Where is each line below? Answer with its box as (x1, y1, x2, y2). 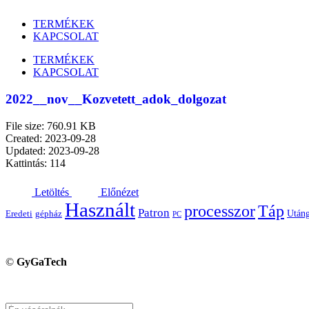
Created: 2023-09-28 (6, 132, 96, 144)
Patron (138, 206, 170, 219)
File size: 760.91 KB (6, 119, 96, 132)
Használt (65, 198, 135, 221)
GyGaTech (17, 255, 67, 268)
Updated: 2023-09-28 (6, 144, 99, 157)
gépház (35, 208, 62, 219)
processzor (184, 201, 255, 220)
